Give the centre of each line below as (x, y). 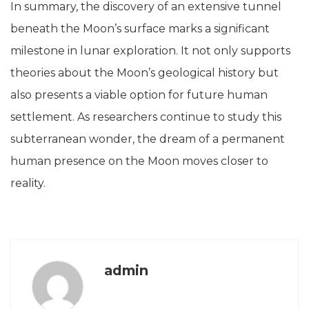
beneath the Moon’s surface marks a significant (140, 28)
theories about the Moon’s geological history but (144, 72)
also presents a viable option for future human (139, 94)
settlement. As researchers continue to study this (146, 117)
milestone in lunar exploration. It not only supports (150, 50)
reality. (28, 183)
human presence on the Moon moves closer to (139, 161)
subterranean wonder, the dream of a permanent (148, 139)
